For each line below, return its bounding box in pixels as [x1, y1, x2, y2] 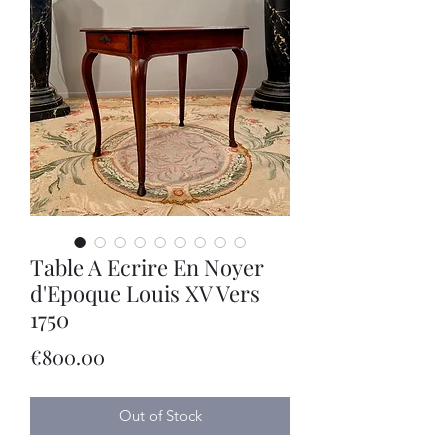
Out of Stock [118, 405, 202, 425]
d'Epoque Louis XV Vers [30, 277, 260, 308]
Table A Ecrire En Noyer [30, 251, 264, 282]
